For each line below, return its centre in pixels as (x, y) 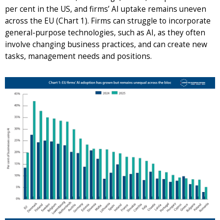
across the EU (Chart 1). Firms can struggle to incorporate (108, 21)
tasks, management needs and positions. (79, 56)
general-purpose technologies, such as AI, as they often (105, 32)
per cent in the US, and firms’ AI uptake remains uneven (106, 9)
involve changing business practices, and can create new (106, 44)
